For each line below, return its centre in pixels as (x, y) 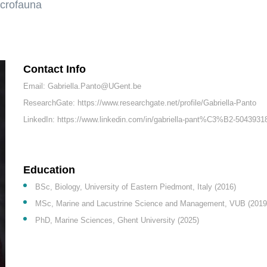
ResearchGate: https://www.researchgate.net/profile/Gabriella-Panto (139, 103)
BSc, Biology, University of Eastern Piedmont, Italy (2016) (135, 187)
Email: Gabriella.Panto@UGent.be (82, 86)
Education (49, 170)
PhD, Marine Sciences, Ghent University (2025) (117, 220)
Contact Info (54, 69)
